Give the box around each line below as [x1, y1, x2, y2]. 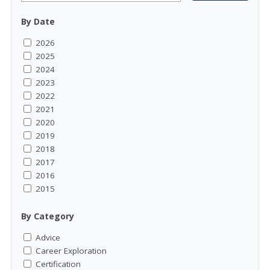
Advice [36, 231, 60, 243]
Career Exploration [36, 245, 107, 256]
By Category [21, 210, 74, 222]
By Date [21, 16, 55, 27]
